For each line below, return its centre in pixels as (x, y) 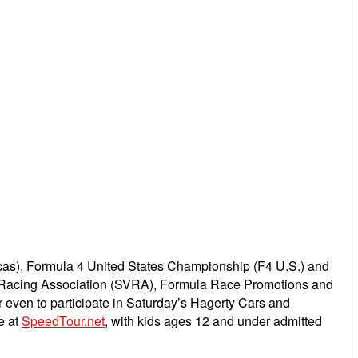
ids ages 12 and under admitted (233, 320)
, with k (124, 320)
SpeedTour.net (63, 320)
